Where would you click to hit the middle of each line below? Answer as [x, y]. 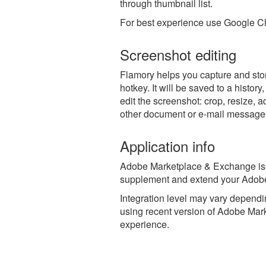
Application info [167, 146]
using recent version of [169, 211]
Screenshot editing [178, 54]
